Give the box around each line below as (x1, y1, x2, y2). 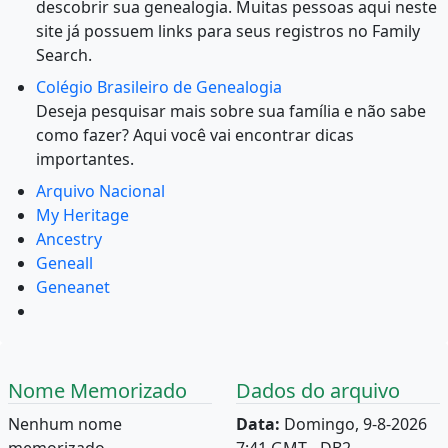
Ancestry (36, 227, 102, 250)
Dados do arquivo (236, 376, 400, 404)
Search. (36, 43, 92, 66)
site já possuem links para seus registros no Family (36, 19, 420, 42)
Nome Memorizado (8, 376, 187, 404)
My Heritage (36, 203, 129, 226)
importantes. (36, 147, 134, 170)
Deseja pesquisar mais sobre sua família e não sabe (36, 99, 426, 122)
